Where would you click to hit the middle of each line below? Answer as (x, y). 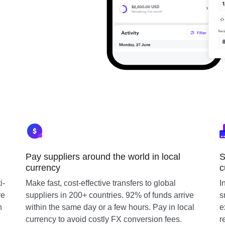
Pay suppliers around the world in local (103, 157)
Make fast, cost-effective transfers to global (100, 183)
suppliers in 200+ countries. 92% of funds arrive (109, 195)
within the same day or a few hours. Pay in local (110, 207)
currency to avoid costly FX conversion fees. (103, 219)
